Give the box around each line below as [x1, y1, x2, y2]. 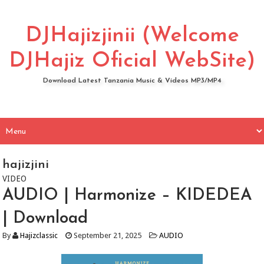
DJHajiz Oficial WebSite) [9, 51, 255, 72]
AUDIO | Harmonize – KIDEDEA [2, 187, 253, 204]
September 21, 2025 [72, 231, 142, 240]
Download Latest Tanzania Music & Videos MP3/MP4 [42, 77, 222, 84]
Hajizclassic [20, 231, 58, 240]
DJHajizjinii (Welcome [25, 25, 239, 47]
